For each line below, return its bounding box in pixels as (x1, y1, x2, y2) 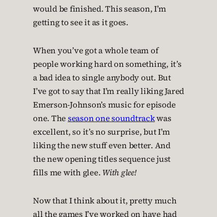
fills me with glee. (33, 167, 102, 178)
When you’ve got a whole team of (33, 45, 158, 56)
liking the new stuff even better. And (33, 140, 170, 151)
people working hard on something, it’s (33, 59, 182, 70)
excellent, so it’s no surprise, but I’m (33, 126, 170, 138)
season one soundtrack (67, 113, 155, 124)
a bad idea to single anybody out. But (33, 72, 171, 83)
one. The (33, 113, 68, 124)
